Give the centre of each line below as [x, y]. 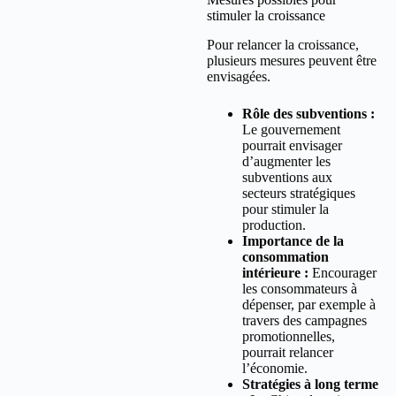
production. [274, 225]
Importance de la [293, 241]
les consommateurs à [300, 289]
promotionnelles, [289, 337]
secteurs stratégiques [299, 194]
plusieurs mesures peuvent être [292, 61]
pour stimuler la [286, 209]
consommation [286, 257]
